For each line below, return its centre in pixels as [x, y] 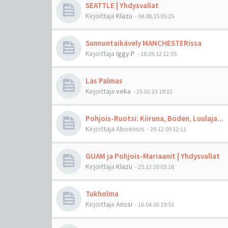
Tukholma [102, 193]
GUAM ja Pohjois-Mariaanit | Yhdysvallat [153, 156]
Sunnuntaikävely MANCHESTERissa [144, 43]
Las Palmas [104, 80]
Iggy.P [125, 53]
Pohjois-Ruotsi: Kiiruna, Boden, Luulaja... [154, 118]
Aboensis [130, 129]
